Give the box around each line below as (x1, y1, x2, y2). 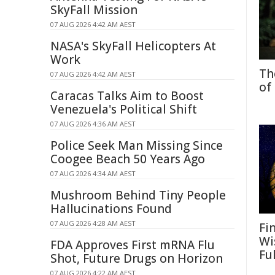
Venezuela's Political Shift (50, 101, 197, 117)
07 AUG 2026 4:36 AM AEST (50, 119, 136, 128)
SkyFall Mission (50, 2, 137, 18)
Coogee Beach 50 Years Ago (50, 151, 205, 167)
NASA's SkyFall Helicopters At (50, 38, 216, 54)
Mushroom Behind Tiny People (50, 187, 226, 203)
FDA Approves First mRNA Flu (50, 237, 215, 253)
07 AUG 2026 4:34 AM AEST (50, 169, 136, 178)
